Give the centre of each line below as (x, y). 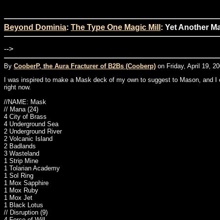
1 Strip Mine (21, 161)
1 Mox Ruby (21, 190)
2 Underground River (33, 131)
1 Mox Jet (18, 198)
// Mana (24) (21, 109)
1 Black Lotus (24, 205)
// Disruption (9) (26, 212)
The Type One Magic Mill (116, 27)
